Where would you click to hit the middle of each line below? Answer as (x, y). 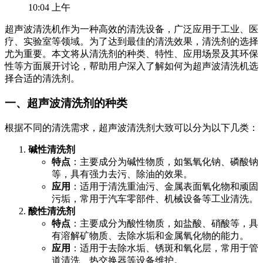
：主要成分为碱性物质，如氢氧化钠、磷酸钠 (164, 161)
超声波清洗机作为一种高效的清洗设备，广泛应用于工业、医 (131, 29)
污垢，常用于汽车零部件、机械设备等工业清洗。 (155, 198)
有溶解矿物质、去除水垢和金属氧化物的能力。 (150, 235)
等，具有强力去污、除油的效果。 (122, 174)
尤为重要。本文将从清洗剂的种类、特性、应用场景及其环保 (131, 53)
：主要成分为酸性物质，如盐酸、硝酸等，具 (164, 223)
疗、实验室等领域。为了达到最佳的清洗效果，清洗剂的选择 (131, 41)
